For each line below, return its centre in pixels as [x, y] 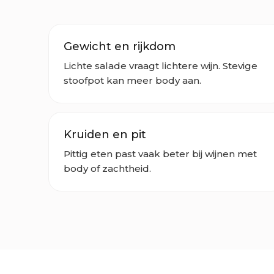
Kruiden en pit [105, 134]
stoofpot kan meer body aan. [132, 80]
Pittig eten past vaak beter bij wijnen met [160, 154]
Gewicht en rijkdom [120, 46]
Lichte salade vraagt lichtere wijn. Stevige [161, 65]
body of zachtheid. [107, 168]
